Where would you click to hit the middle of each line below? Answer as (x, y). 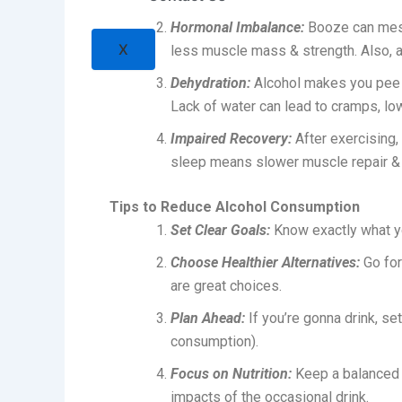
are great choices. (226, 286)
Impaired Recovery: (231, 139)
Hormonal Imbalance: (237, 28)
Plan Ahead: (208, 319)
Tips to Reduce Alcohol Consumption (235, 207)
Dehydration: (210, 83)
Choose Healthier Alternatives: (265, 263)
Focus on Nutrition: (231, 374)
